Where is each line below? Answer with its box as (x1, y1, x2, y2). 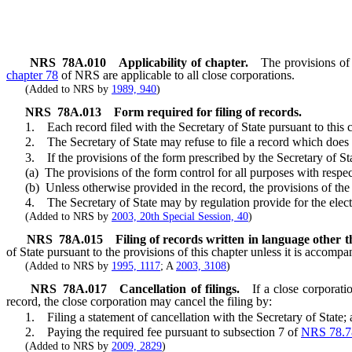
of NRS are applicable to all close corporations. (58, 68, 295, 82)
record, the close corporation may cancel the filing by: (6, 295, 272, 309)
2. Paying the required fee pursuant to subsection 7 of (6, 324, 301, 339)
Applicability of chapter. (118, 55, 248, 69)
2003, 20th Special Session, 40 (112, 211, 248, 223)
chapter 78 (6, 68, 58, 82)
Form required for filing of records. (114, 104, 302, 119)
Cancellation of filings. (119, 282, 240, 296)
